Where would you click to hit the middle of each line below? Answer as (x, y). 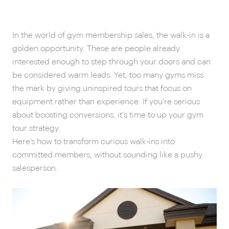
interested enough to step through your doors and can (111, 62)
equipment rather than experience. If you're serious (106, 102)
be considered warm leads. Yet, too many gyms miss (108, 75)
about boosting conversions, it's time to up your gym (108, 115)
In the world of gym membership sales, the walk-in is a (111, 35)
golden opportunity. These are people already (96, 49)
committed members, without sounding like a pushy (107, 155)
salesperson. (35, 168)
